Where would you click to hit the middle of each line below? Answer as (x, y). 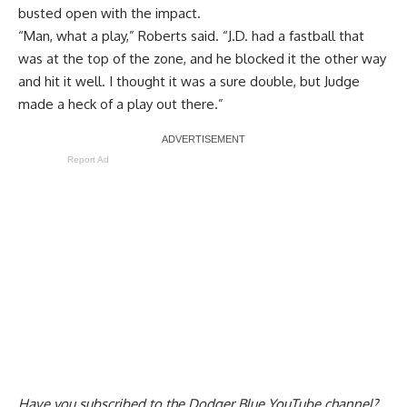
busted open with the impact (108, 14)
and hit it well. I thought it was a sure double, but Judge (189, 82)
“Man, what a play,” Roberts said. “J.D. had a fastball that (191, 36)
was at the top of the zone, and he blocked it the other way (202, 59)
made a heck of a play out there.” (121, 104)
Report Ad (88, 160)
